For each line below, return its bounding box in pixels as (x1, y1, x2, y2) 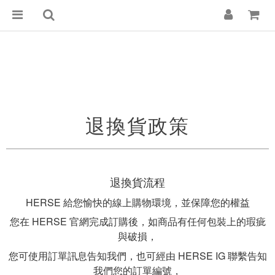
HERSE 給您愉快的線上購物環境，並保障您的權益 (25, 195, 250, 209)
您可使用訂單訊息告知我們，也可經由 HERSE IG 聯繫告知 (8, 248, 267, 263)
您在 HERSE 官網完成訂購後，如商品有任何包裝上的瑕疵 (9, 214, 266, 228)
